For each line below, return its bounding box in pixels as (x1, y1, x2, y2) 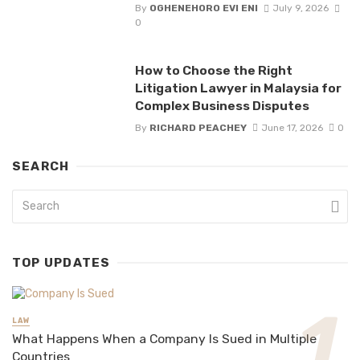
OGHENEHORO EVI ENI (149, 2, 258, 14)
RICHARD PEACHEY (149, 121, 247, 133)
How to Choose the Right (134, 63, 292, 79)
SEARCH (12, 158, 70, 174)
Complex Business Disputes (134, 98, 309, 114)
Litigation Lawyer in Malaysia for (134, 80, 342, 96)
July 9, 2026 (272, 2, 329, 14)
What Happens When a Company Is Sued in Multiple (12, 331, 317, 347)
